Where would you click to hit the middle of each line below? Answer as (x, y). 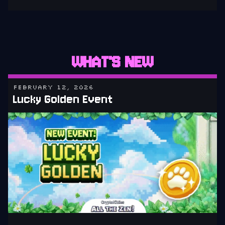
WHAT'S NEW (113, 62)
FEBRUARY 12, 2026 (53, 87)
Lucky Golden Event (63, 99)
